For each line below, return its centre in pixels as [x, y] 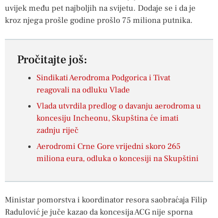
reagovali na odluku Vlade [83, 90]
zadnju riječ [57, 131]
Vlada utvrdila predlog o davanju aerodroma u [119, 106]
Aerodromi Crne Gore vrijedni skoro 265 [109, 147]
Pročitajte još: [52, 60]
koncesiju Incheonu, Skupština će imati [108, 118]
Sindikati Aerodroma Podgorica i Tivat [103, 78]
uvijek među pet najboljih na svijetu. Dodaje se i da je [100, 8]
